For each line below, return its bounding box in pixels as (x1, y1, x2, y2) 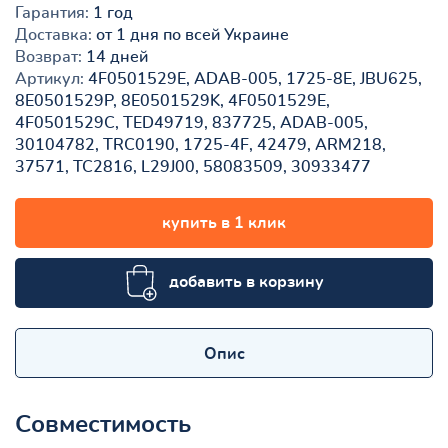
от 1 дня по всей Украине (92, 26, 289, 43)
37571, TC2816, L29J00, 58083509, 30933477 (15, 158, 371, 175)
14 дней (82, 48, 148, 65)
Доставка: (15, 26, 92, 43)
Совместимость (15, 412, 191, 437)
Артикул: (15, 70, 84, 87)
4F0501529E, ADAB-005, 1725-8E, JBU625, (84, 70, 422, 87)
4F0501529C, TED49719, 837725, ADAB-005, (15, 114, 368, 131)
